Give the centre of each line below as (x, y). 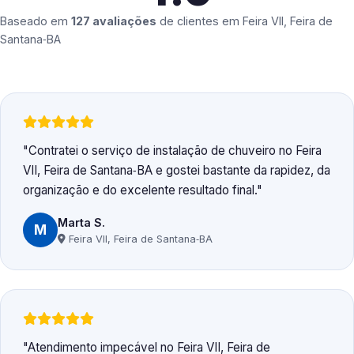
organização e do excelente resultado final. (140, 190)
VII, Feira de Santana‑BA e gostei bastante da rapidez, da (177, 171)
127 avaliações (114, 21)
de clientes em (200, 21)
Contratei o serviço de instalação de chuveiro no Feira (175, 151)
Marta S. (81, 222)
